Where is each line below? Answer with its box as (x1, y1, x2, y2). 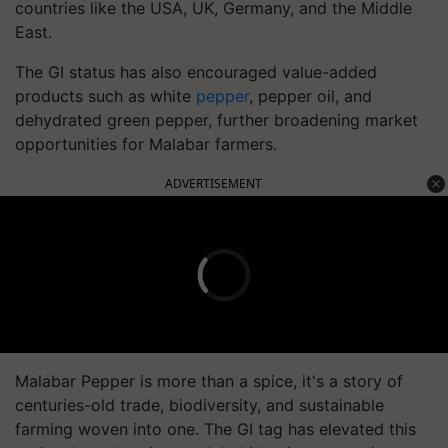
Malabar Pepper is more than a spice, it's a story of (15, 371, 403, 391)
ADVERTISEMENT (165, 175, 262, 192)
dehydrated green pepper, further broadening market (15, 110, 418, 130)
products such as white (15, 86, 196, 106)
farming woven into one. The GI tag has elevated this (15, 419, 416, 439)
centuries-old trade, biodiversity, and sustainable (15, 395, 384, 415)
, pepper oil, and (249, 86, 372, 106)
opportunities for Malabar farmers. (15, 134, 277, 154)
